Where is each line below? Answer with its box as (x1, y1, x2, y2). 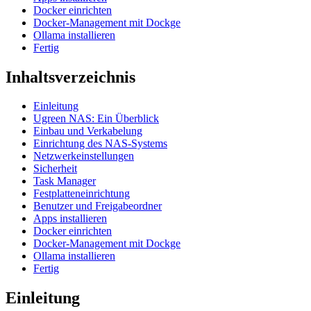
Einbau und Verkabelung (33, 125, 142, 137)
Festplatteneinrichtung (33, 187, 130, 200)
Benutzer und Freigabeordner (33, 200, 162, 212)
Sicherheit (33, 162, 77, 175)
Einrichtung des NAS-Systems (33, 137, 167, 150)
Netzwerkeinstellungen (33, 150, 134, 162)
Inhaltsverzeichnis (6, 67, 135, 86)
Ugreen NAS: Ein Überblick (33, 112, 159, 125)
